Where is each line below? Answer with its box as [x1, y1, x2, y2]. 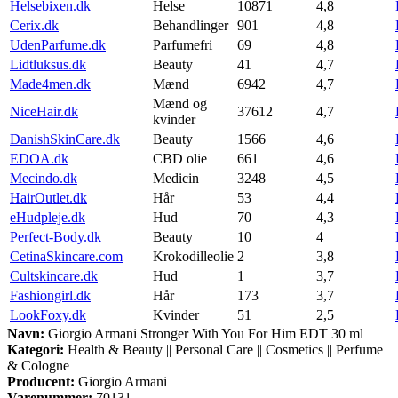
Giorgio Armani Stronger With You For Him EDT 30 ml [44, 325, 363, 341]
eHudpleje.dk [10, 209, 85, 225]
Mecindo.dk [10, 170, 77, 186]
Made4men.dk [10, 76, 91, 92]
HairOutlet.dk [10, 189, 87, 205]
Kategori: [7, 341, 64, 357]
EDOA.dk [10, 150, 68, 166]
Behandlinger [153, 17, 228, 33]
